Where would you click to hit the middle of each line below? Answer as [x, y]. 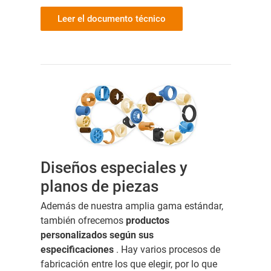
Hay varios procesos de [170, 250]
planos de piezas [99, 187]
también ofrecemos [83, 221]
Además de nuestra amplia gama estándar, [132, 206]
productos [147, 221]
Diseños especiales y [114, 168]
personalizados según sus [97, 235]
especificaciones [78, 250]
